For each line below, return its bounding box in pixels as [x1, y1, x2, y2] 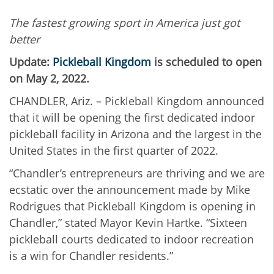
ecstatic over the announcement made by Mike [9, 182, 250, 197]
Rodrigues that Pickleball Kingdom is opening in [9, 198, 256, 213]
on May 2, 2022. [9, 70, 89, 86]
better [9, 31, 40, 46]
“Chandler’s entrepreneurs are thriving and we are [9, 165, 265, 180]
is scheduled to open [151, 54, 262, 69]
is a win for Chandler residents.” [9, 248, 176, 263]
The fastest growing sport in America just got [9, 15, 240, 30]
